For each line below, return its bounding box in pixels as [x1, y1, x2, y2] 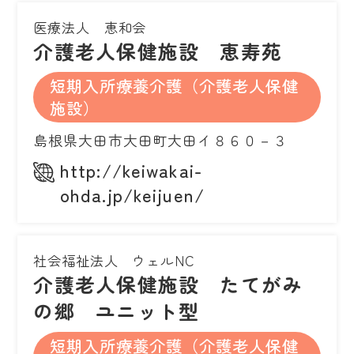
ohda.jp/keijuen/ [60, 182, 205, 208]
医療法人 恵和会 [33, 17, 147, 38]
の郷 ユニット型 [33, 296, 200, 326]
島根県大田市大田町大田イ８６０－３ [33, 130, 288, 151]
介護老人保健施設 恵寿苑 [33, 36, 283, 66]
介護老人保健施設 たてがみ [33, 269, 303, 299]
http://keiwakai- [60, 157, 202, 183]
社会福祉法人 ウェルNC [33, 250, 195, 271]
